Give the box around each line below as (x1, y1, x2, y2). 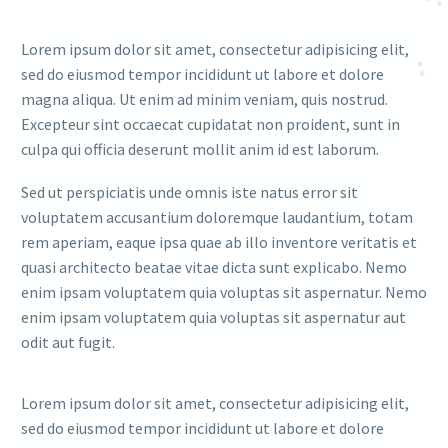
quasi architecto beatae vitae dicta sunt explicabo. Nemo (21, 256, 407, 277)
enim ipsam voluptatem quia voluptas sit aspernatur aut (21, 306, 406, 327)
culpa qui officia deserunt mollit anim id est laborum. (21, 139, 379, 160)
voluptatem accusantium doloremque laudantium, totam (21, 206, 413, 227)
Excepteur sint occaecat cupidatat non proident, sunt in (21, 114, 400, 135)
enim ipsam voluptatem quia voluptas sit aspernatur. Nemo (21, 281, 427, 302)
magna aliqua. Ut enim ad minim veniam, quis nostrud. (21, 89, 388, 110)
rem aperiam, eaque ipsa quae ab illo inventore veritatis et (21, 231, 417, 252)
